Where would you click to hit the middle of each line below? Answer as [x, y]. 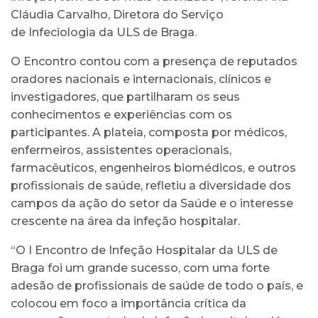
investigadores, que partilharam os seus [125, 97]
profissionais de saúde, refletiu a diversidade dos [151, 185]
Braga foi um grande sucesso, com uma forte [140, 268]
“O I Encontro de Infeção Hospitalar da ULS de [144, 250]
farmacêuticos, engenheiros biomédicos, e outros [153, 168]
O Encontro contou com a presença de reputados [154, 61]
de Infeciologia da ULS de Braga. [104, 32]
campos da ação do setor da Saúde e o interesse [152, 203]
